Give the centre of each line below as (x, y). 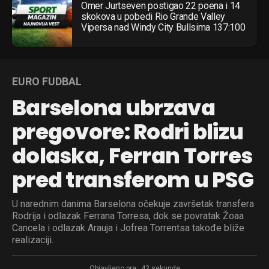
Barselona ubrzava (113, 107)
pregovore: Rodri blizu (128, 131)
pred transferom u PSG (133, 180)
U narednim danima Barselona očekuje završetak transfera (133, 204)
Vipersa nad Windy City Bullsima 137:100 (163, 27)
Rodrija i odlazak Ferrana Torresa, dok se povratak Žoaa (128, 216)
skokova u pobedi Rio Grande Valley (153, 16)
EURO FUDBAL (47, 81)
